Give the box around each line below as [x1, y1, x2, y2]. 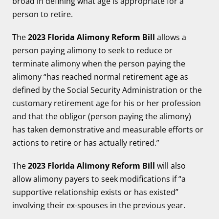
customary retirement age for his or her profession [12, 98, 201, 109]
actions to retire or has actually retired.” [12, 137, 159, 148]
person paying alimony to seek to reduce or [12, 45, 173, 56]
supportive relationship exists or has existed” [12, 187, 178, 197]
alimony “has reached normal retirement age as [12, 71, 188, 82]
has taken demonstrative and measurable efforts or [12, 124, 203, 135]
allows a [157, 32, 186, 43]
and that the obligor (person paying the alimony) [12, 111, 191, 122]
